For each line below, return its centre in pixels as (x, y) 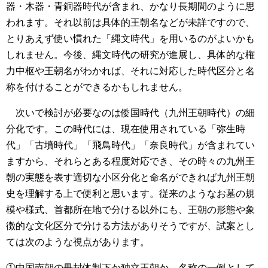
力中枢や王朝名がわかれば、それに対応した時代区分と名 (130, 71)
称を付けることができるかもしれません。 (97, 87)
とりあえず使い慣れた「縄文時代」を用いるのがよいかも (130, 39)
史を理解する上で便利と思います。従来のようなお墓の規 (130, 194)
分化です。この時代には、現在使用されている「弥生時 (126, 129)
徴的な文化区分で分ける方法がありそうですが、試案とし (130, 226)
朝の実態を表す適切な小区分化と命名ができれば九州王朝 (130, 178)
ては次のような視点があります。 (78, 242)
